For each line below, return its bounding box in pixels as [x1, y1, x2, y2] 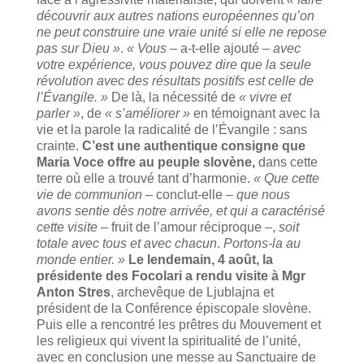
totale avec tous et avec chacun [36, 236, 217, 250]
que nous [236, 187, 290, 201]
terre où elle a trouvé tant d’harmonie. [36, 171, 253, 185]
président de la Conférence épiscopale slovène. [36, 301, 311, 315]
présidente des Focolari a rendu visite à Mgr [36, 268, 305, 283]
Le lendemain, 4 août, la [128, 252, 273, 266]
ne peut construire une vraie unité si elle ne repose [36, 24, 327, 39]
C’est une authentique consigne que [81, 138, 305, 153]
